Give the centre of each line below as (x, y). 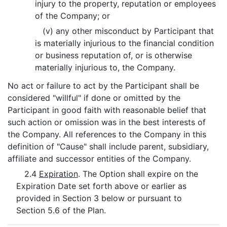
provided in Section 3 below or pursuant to (99, 198)
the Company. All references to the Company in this (107, 134)
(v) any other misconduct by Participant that (128, 31)
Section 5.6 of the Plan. (61, 210)
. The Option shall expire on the (138, 174)
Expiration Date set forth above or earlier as (101, 186)
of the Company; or (73, 16)
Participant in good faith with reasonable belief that (107, 110)
